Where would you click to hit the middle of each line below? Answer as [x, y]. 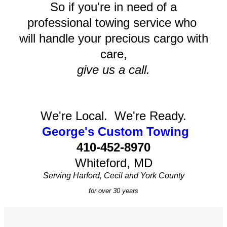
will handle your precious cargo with [113, 39]
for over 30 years [113, 191]
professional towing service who [113, 23]
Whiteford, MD [113, 163]
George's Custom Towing [113, 132]
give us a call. [113, 70]
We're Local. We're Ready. [113, 116]
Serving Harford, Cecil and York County [113, 176]
